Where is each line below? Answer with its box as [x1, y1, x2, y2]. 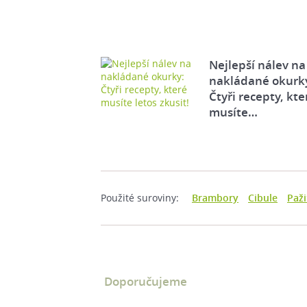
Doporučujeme [104, 273, 187, 289]
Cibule [248, 191, 278, 204]
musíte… [208, 103, 258, 120]
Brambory [192, 191, 238, 204]
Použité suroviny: [101, 191, 179, 204]
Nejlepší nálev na [208, 56, 306, 73]
